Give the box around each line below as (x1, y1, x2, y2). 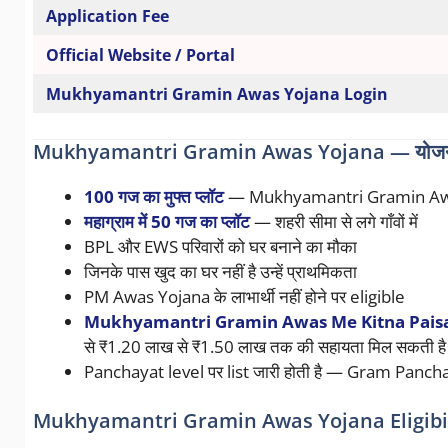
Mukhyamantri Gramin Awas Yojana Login (45, 83, 388, 106)
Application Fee (45, 5, 169, 28)
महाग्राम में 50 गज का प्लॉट (83, 209, 250, 233)
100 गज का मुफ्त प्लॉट (83, 184, 224, 208)
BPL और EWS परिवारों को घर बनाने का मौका (83, 234, 357, 258)
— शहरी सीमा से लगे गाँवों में (249, 209, 418, 233)
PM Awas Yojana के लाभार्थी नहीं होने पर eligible (83, 284, 405, 308)
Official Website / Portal (45, 44, 235, 67)
